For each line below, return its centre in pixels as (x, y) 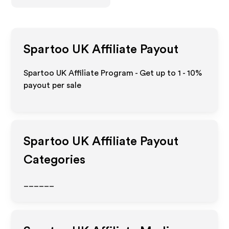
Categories (55, 160)
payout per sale (53, 85)
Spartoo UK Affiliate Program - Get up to (101, 73)
